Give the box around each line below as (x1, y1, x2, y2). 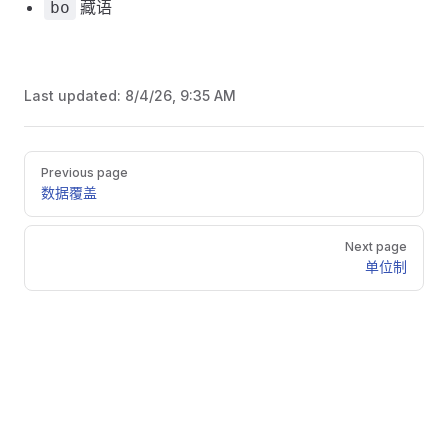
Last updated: (24, 87, 125, 104)
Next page (345, 239, 407, 254)
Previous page (41, 165, 128, 180)
